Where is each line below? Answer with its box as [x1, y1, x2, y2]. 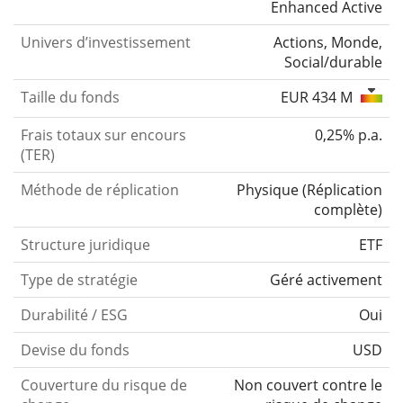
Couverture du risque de [21, 374, 187, 395]
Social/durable [284, 51, 382, 72]
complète [314, 199, 378, 219]
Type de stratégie [21, 269, 138, 290]
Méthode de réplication [21, 179, 179, 200]
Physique [237, 179, 299, 200]
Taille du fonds [21, 86, 120, 107]
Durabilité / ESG [21, 304, 128, 325]
